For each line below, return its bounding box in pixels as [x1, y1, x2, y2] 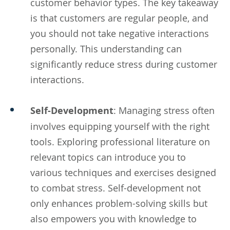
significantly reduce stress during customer [30, 57, 217, 70]
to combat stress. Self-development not [30, 181, 201, 194]
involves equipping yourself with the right [30, 120, 209, 132]
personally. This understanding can [30, 42, 182, 55]
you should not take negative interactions [30, 27, 209, 40]
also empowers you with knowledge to [30, 212, 197, 225]
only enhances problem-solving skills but [30, 197, 207, 209]
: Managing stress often [113, 104, 215, 117]
